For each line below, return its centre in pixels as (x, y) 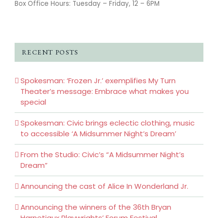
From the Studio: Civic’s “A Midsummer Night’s (102, 154)
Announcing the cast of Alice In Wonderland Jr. (104, 186)
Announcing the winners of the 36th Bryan (96, 207)
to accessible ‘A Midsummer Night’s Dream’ (98, 134)
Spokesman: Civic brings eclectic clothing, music (108, 123)
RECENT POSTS (50, 52)
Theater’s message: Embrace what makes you (105, 91)
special (33, 102)
